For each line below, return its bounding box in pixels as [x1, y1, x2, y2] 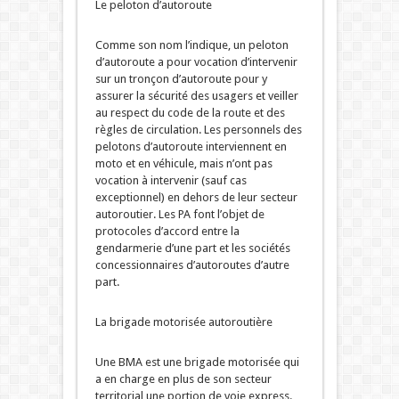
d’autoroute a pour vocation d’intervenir [94, 55, 297, 69]
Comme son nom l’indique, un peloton [94, 38, 289, 53]
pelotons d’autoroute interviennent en [94, 140, 287, 154]
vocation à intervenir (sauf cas [94, 174, 247, 188]
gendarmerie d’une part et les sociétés [94, 241, 290, 256]
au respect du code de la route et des [94, 106, 285, 120]
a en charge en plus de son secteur [94, 372, 272, 387]
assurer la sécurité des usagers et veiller [94, 89, 298, 103]
